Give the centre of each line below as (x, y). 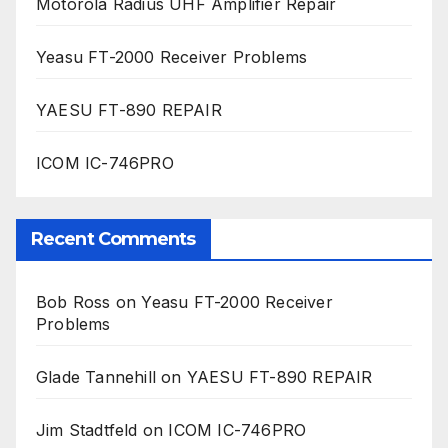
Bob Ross (73, 301)
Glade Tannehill (96, 376)
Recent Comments (113, 238)
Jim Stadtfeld (87, 429)
